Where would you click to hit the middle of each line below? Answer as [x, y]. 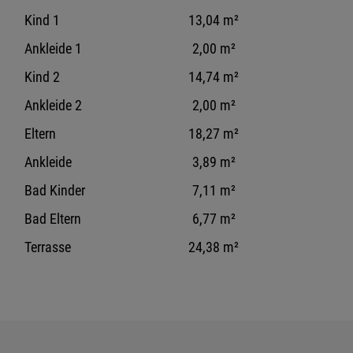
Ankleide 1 [54, 48]
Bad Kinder [55, 190]
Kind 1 [43, 20]
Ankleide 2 [54, 105]
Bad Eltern [53, 219]
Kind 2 [43, 77]
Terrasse [48, 247]
